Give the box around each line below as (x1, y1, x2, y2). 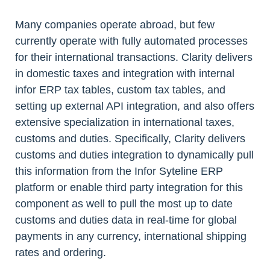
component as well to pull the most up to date (15, 198, 233, 210)
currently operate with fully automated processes (15, 35, 248, 48)
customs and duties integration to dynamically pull (15, 149, 254, 162)
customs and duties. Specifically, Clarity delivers (15, 133, 245, 145)
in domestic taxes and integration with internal (15, 67, 234, 80)
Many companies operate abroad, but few (15, 19, 215, 31)
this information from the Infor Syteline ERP (15, 165, 223, 178)
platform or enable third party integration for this (15, 181, 243, 194)
